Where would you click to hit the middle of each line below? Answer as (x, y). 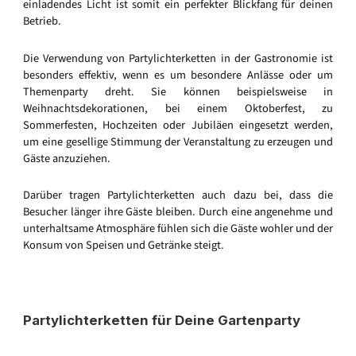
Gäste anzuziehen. (67, 158)
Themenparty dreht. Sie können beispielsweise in (178, 91)
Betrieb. (42, 21)
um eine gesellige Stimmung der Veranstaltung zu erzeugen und (178, 141)
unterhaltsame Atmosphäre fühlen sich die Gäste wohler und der (178, 229)
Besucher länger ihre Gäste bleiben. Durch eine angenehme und (178, 212)
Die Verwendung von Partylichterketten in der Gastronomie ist (178, 58)
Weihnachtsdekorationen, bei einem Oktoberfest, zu (178, 108)
